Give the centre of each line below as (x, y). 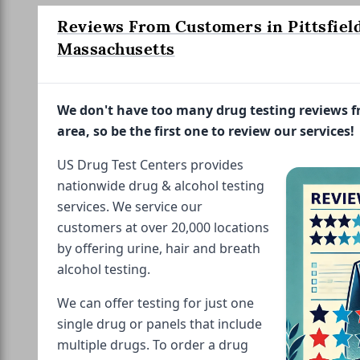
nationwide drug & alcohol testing (161, 186)
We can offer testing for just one (155, 303)
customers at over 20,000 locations (163, 227)
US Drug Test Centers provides (150, 165)
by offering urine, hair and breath (159, 248)
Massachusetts (116, 49)
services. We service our (130, 207)
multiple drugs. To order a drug (153, 345)
